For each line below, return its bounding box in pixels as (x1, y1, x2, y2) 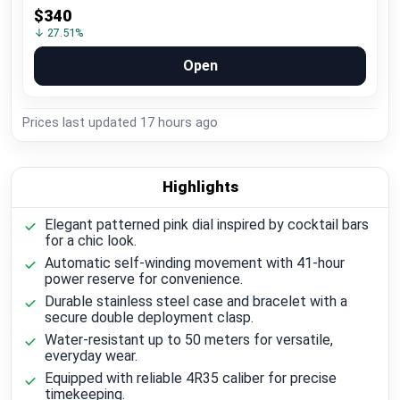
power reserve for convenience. (44, 270, 243, 287)
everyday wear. (44, 347, 137, 365)
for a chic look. (44, 231, 137, 249)
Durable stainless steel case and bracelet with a (44, 293, 347, 311)
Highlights (162, 178, 238, 196)
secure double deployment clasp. (44, 309, 254, 327)
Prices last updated (22, 114, 140, 130)
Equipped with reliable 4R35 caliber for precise (44, 370, 337, 387)
